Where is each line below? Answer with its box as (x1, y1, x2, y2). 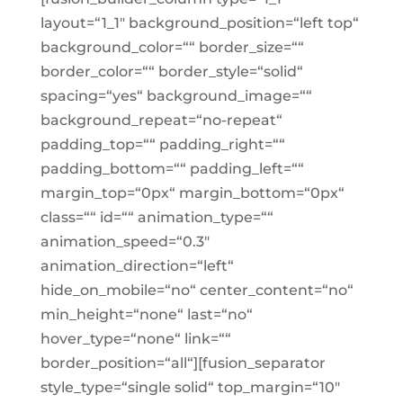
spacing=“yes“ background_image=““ (40, 87, 312, 104)
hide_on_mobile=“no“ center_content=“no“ (40, 282, 354, 299)
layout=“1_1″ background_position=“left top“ (40, 14, 359, 31)
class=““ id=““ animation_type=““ (40, 209, 273, 226)
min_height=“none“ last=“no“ (40, 306, 253, 323)
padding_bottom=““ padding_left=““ (40, 160, 304, 177)
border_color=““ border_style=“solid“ (40, 63, 303, 80)
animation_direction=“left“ (40, 257, 234, 274)
